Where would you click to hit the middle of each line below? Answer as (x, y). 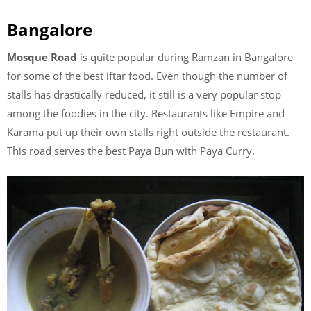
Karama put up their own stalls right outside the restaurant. (148, 132)
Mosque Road (43, 57)
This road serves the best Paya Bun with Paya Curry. (131, 151)
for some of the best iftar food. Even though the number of (147, 76)
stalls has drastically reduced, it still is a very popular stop (144, 95)
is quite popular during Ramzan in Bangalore (186, 57)
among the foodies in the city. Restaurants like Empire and (146, 114)
